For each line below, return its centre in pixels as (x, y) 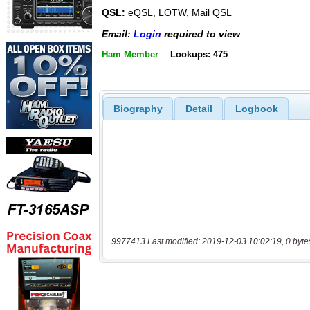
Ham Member (130, 54)
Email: (118, 34)
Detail (199, 108)
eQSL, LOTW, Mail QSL (179, 13)
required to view (201, 34)
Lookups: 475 (199, 54)
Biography (138, 108)
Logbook (256, 108)
